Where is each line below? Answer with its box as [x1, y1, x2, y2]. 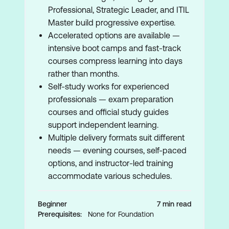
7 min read [157, 200, 191, 208]
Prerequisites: [38, 210, 84, 218]
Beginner [38, 200, 67, 208]
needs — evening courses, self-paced [48, 146, 187, 155]
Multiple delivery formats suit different [48, 133, 185, 142]
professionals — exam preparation [48, 95, 173, 104]
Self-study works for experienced [48, 82, 169, 91]
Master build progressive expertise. [48, 18, 175, 27]
